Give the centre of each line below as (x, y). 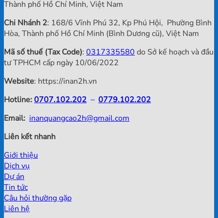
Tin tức (16, 188)
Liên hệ (17, 209)
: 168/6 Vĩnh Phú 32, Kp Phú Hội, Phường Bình (129, 23)
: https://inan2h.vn (65, 82)
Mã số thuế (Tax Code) (43, 52)
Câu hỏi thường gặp (38, 198)
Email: (15, 118)
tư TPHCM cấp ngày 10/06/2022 (61, 63)
